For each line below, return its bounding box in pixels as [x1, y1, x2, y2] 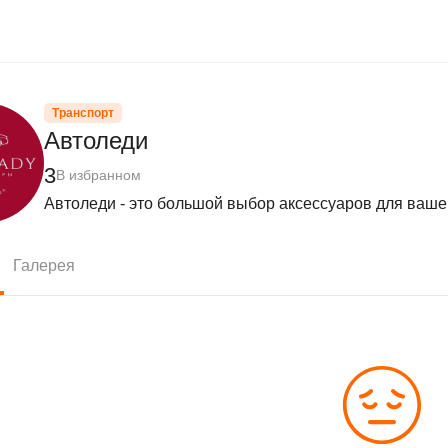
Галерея [13, 256, 75, 274]
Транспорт [52, 106, 114, 120]
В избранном [56, 167, 141, 183]
